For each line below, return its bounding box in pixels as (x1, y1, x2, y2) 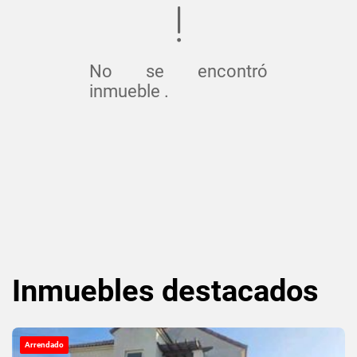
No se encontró (89, 61, 268, 81)
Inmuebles (12, 273, 162, 308)
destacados (162, 273, 319, 308)
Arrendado (25, 339, 64, 349)
